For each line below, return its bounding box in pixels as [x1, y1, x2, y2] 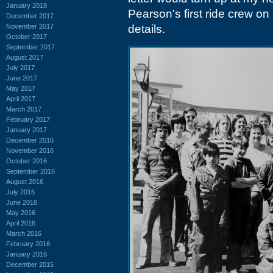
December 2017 [6, 12, 54, 19]
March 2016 [6, 229, 41, 237]
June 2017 [6, 74, 37, 82]
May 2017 [6, 84, 35, 92]
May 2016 [6, 208, 35, 216]
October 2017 [6, 32, 47, 40]
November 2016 [6, 146, 54, 154]
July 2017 [6, 63, 35, 71]
